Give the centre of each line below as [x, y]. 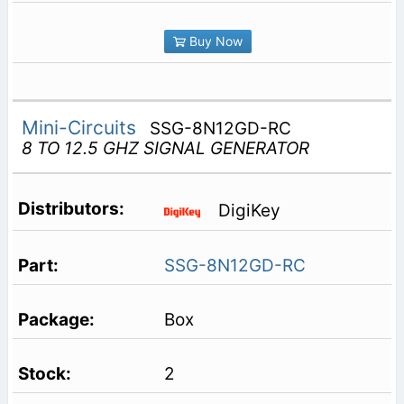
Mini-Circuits [81, 127]
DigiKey [249, 211]
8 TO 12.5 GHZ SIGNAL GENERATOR [165, 148]
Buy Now [214, 41]
